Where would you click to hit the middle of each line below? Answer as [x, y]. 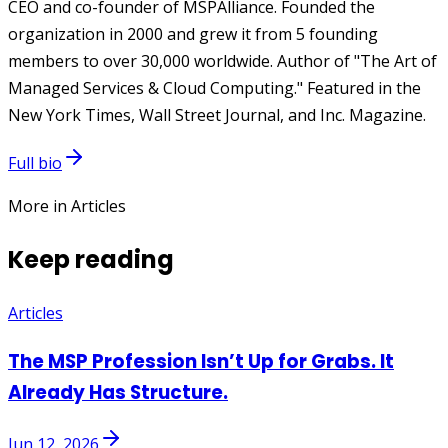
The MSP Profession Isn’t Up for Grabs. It [201, 361]
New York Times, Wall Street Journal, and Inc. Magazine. [217, 115]
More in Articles [67, 206]
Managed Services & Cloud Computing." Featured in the [214, 88]
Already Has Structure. [118, 392]
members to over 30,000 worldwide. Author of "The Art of [222, 61]
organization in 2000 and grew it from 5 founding [193, 34]
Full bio [35, 163]
